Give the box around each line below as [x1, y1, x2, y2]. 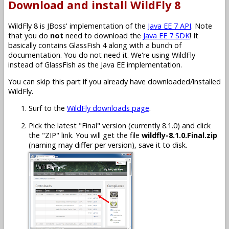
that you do [8, 30, 50, 40]
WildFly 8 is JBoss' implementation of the [8, 20, 148, 31]
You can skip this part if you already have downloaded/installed [8, 76, 221, 86]
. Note [191, 20, 212, 31]
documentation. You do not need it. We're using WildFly [8, 50, 195, 60]
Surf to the [29, 103, 67, 113]
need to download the [63, 30, 143, 40]
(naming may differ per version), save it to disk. [29, 140, 187, 150]
